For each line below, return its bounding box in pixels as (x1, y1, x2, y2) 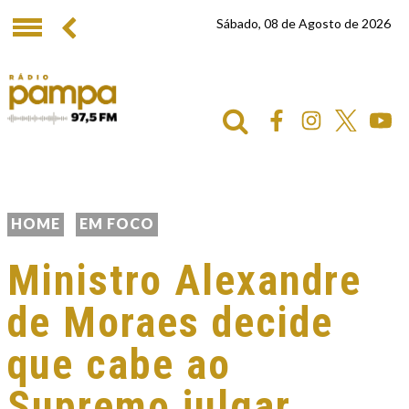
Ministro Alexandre (7, 256, 362, 305)
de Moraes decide (7, 298, 333, 347)
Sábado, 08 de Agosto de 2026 (216, 16, 391, 31)
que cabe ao (7, 340, 231, 389)
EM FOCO (79, 215, 154, 232)
